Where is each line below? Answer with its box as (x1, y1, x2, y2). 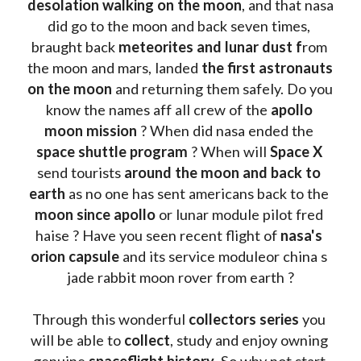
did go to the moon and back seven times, (48, 16, 310, 35)
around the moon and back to (124, 163, 321, 181)
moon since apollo (35, 205, 159, 223)
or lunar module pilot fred (159, 205, 323, 223)
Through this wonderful (32, 309, 189, 328)
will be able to (30, 330, 124, 349)
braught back (31, 37, 115, 56)
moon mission (44, 121, 137, 139)
